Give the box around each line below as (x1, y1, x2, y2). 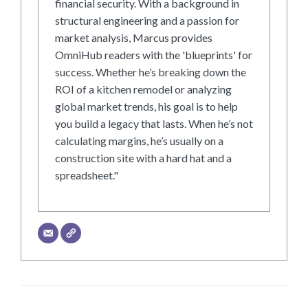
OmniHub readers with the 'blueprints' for (55, 48, 252, 62)
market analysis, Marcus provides (55, 31, 212, 45)
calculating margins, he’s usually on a (55, 134, 223, 148)
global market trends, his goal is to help (55, 100, 238, 113)
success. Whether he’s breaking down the (55, 65, 246, 79)
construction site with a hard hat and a (55, 151, 232, 165)
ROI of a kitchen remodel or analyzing (55, 82, 232, 96)
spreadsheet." (55, 168, 118, 182)
